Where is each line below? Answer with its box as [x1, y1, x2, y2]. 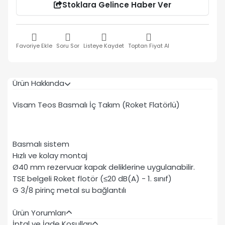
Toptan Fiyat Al [128, 41, 169, 50]
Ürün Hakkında [13, 77, 64, 88]
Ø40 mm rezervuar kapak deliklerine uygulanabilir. [13, 162, 195, 173]
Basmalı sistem [13, 139, 69, 150]
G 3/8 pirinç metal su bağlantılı [13, 185, 126, 196]
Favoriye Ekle [16, 41, 52, 50]
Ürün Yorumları [13, 207, 66, 218]
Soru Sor [56, 41, 79, 50]
